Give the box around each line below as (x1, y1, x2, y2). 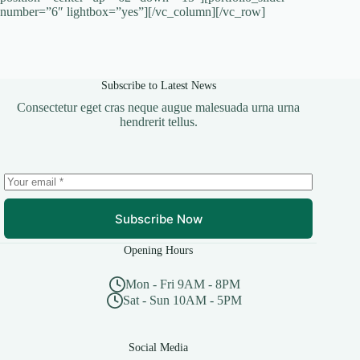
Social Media (129, 341, 189, 354)
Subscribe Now (114, 211, 202, 227)
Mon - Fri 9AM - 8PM (125, 277, 240, 292)
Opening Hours (124, 243, 194, 257)
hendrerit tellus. (119, 115, 198, 129)
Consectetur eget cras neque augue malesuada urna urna (17, 100, 301, 115)
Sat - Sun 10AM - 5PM (123, 293, 243, 308)
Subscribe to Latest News (100, 79, 216, 92)
